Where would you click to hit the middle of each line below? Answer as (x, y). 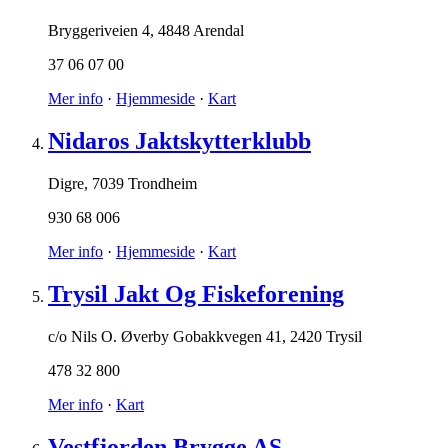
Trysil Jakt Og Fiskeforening (196, 294)
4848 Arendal (201, 31)
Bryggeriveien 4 (99, 31)
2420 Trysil (326, 336)
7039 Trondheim (144, 184)
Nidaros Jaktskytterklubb (179, 141)
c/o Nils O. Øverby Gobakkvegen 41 (165, 336)
